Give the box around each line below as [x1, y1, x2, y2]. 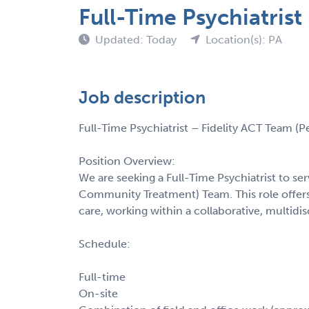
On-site [79, 286, 118, 300]
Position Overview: [79, 154, 175, 168]
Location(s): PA [206, 32, 282, 46]
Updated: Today [95, 32, 179, 46]
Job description [79, 86, 206, 108]
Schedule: [79, 237, 130, 250]
